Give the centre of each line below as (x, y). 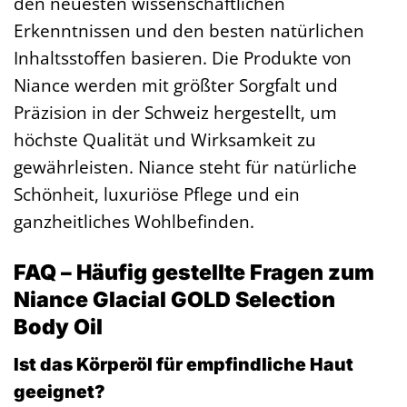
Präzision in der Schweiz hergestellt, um (175, 113)
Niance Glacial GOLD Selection (174, 299)
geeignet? (60, 392)
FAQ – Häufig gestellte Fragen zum (194, 272)
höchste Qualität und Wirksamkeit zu (165, 140)
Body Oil (58, 326)
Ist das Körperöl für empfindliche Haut (184, 365)
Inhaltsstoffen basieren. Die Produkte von (183, 58)
